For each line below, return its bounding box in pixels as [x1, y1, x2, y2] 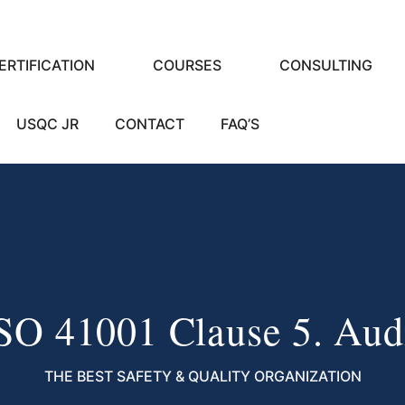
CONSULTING [279, 56, 372, 74]
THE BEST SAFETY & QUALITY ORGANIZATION [43, 367, 362, 385]
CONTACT [115, 115, 184, 133]
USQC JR [16, 115, 79, 133]
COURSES [153, 56, 221, 74]
